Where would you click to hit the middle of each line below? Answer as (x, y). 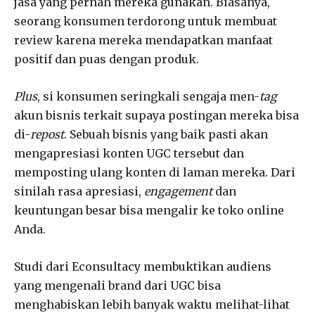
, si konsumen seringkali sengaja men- (148, 96)
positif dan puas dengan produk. (107, 59)
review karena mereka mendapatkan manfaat (143, 40)
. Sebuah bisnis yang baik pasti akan (166, 134)
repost (47, 134)
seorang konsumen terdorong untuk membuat (146, 21)
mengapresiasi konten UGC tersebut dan (129, 153)
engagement (178, 191)
